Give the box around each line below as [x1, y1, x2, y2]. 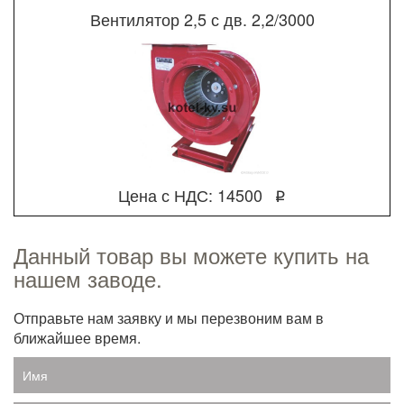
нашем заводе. [14, 262, 162, 294]
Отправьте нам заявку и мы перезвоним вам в [14, 308, 324, 328]
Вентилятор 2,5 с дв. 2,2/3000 [89, 7, 315, 31]
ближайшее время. [14, 327, 141, 348]
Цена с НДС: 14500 [118, 183, 262, 207]
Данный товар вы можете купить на [14, 239, 369, 271]
